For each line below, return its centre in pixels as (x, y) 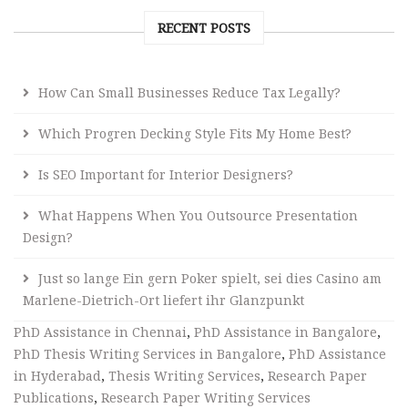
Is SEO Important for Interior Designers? (166, 175)
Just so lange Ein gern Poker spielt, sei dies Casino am (210, 279)
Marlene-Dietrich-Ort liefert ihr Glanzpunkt (163, 301)
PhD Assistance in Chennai (100, 332)
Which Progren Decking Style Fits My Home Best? (195, 134)
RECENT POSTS (204, 28)
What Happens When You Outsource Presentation (198, 216)
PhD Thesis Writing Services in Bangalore (148, 354)
